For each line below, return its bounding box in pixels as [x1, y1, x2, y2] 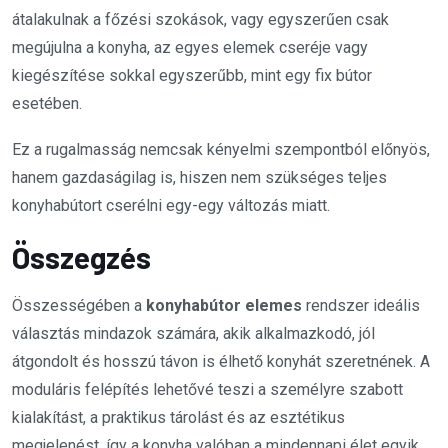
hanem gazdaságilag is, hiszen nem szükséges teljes [12, 167, 387, 187]
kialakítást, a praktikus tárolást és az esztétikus [12, 407, 345, 427]
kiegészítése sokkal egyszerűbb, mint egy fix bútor [12, 65, 372, 85]
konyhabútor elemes [146, 295, 302, 315]
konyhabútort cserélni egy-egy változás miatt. [12, 195, 330, 215]
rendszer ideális [302, 295, 420, 315]
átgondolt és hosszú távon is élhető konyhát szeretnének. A [12, 351, 430, 371]
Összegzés [12, 238, 151, 275]
